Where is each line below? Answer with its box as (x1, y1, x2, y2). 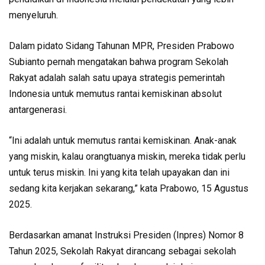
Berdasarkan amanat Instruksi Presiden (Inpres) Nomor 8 (9, 230, 244, 241)
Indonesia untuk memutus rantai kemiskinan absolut (9, 88, 222, 99)
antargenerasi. (9, 104, 67, 115)
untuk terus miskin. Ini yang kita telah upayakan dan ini (9, 167, 230, 178)
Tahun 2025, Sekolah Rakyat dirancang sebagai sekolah (9, 245, 236, 257)
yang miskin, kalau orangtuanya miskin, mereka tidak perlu (9, 151, 245, 162)
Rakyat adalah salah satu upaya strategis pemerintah (9, 72, 225, 83)
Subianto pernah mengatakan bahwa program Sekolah (9, 56, 228, 67)
